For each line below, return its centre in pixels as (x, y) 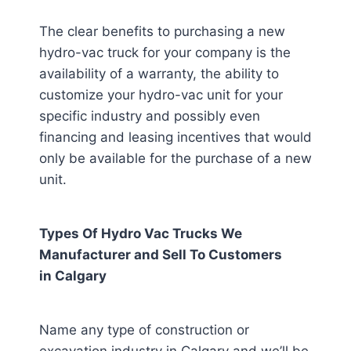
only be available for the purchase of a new (175, 158)
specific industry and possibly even (150, 116)
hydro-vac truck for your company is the (165, 52)
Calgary (81, 276)
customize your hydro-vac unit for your (161, 95)
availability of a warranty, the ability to (159, 74)
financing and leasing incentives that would (175, 137)
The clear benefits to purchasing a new (162, 31)
